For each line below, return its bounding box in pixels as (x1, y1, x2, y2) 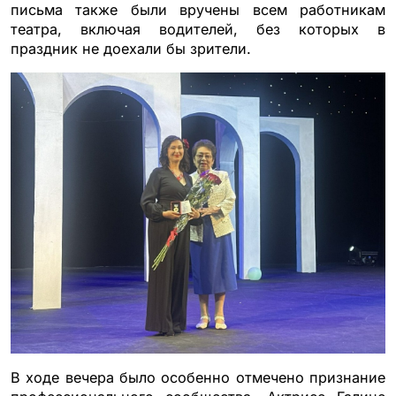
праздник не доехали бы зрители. (11, 39, 251, 57)
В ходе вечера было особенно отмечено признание (11, 368, 385, 386)
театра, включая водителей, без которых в (11, 19, 385, 38)
